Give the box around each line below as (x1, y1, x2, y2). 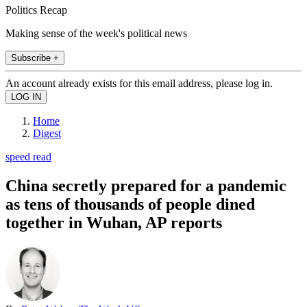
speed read (5, 150, 51, 162)
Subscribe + (11, 52, 59, 63)
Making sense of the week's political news (5, 27, 187, 39)
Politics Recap (5, 3, 67, 16)
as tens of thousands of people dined (5, 195, 255, 213)
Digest (33, 127, 61, 139)
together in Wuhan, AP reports (5, 213, 222, 232)
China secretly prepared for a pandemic (5, 176, 286, 195)
